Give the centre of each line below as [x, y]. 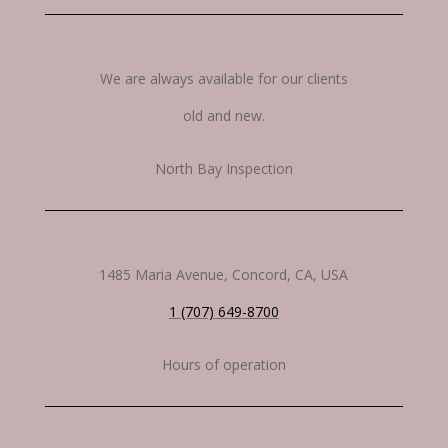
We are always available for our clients [223, 78]
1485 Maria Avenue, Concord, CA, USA [224, 274]
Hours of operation [223, 364]
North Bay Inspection [223, 168]
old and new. [223, 115]
